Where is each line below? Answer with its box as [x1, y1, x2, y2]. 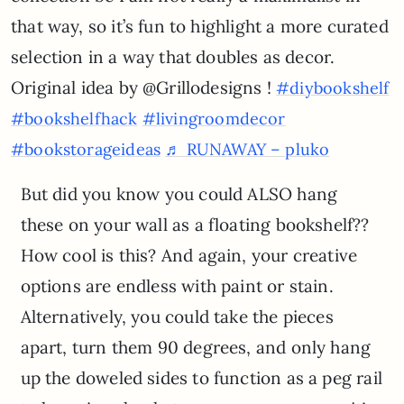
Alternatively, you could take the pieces [20, 305, 334, 327]
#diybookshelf [276, 77, 390, 98]
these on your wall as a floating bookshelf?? [20, 213, 370, 235]
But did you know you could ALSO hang [20, 182, 338, 205]
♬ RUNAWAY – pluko [165, 138, 330, 160]
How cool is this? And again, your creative [20, 243, 358, 266]
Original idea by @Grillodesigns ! [11, 76, 277, 98]
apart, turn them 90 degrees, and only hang [20, 335, 372, 358]
